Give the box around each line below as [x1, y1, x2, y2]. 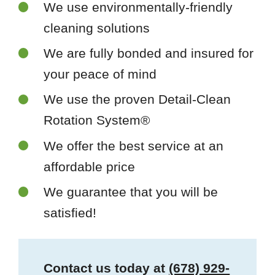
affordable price [44, 159, 136, 174]
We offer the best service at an [44, 138, 224, 153]
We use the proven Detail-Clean [44, 92, 231, 107]
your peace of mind [44, 67, 157, 82]
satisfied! [44, 205, 97, 220]
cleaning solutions [44, 20, 150, 35]
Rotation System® [44, 113, 150, 128]
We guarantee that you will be [44, 184, 219, 199]
